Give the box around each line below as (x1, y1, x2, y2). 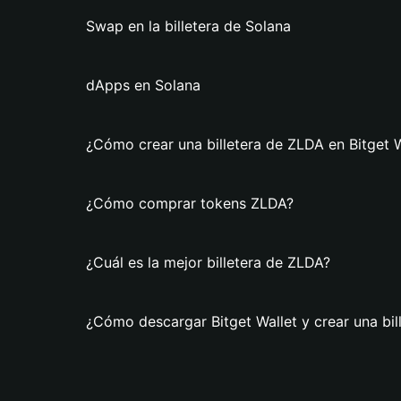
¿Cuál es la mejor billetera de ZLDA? (86, 253, 330, 271)
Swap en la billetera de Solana (86, 17, 291, 35)
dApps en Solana (86, 76, 200, 94)
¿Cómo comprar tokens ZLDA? (86, 194, 294, 212)
